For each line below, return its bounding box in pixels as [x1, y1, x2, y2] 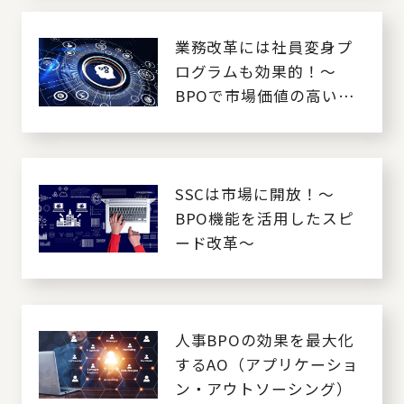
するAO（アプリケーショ [174, 353, 359, 375]
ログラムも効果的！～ [174, 60, 336, 83]
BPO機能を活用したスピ [174, 207, 354, 229]
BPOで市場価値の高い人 [174, 85, 354, 107]
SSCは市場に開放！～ [174, 182, 335, 205]
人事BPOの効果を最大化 [174, 328, 354, 351]
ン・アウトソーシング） [174, 377, 353, 399]
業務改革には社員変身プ [174, 36, 353, 59]
